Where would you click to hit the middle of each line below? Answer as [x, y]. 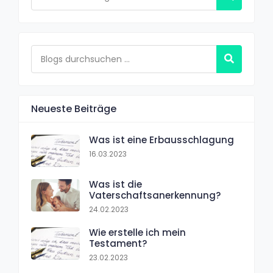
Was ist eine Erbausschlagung [161, 140]
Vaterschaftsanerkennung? [155, 195]
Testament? [118, 243]
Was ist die [115, 184]
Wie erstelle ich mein [137, 232]
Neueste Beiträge [74, 108]
